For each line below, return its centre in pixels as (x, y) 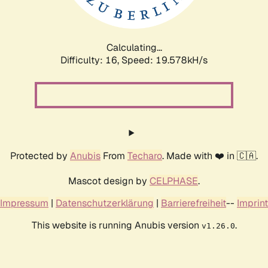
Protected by (40, 156)
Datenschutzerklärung (105, 203)
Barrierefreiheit (194, 203)
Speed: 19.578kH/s (165, 60)
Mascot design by (109, 181)
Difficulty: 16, (91, 60)
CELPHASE (174, 181)
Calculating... (134, 47)
